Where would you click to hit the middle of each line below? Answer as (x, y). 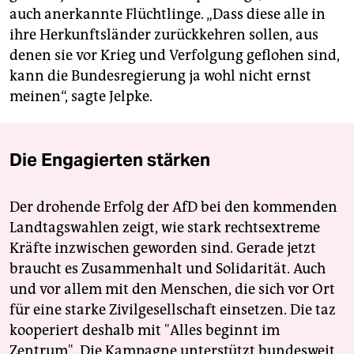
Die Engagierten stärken (110, 160)
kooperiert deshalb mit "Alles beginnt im (145, 331)
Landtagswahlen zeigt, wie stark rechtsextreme (165, 228)
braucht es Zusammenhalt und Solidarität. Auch (168, 269)
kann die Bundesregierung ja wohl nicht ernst (160, 76)
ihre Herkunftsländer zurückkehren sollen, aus (164, 35)
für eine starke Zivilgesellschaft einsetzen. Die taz (173, 310)
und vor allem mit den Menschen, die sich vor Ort (172, 290)
